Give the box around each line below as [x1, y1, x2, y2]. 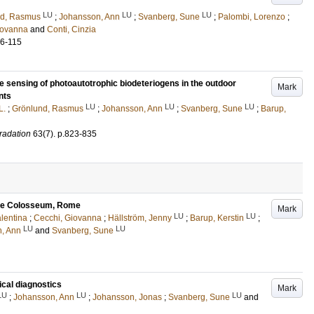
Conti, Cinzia [47, 25, 96, 34]
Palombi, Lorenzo [218, 12, 285, 22]
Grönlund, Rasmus [12, 104, 83, 114]
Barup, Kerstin [190, 213, 244, 223]
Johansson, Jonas [93, 292, 162, 302]
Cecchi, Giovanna [34, 213, 102, 223]
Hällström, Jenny [108, 213, 172, 223]
